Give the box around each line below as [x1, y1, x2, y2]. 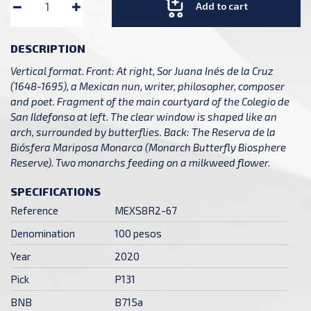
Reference [10, 204, 58, 217]
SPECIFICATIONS [10, 185, 101, 199]
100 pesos [115, 227, 162, 240]
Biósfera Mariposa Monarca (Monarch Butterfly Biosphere [10, 141, 286, 154]
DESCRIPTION [10, 42, 85, 56]
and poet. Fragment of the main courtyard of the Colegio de [10, 95, 289, 108]
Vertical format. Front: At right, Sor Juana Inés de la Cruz [10, 65, 274, 78]
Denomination [10, 227, 75, 240]
